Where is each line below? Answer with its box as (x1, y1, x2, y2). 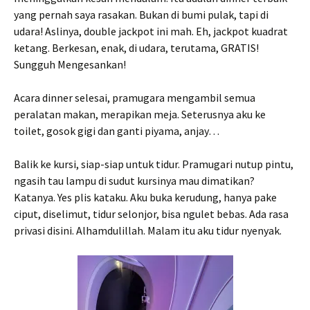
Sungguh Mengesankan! (14, 57, 128, 71)
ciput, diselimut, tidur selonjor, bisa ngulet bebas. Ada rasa (14, 207, 289, 221)
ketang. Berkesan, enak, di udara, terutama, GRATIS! (14, 41, 259, 55)
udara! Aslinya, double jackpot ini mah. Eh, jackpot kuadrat (14, 24, 288, 38)
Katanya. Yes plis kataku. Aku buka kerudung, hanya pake (14, 190, 277, 204)
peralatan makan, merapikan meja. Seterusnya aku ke (14, 107, 266, 121)
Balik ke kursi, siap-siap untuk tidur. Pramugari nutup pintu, (14, 157, 293, 171)
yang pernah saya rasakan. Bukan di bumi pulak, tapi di (14, 8, 268, 21)
